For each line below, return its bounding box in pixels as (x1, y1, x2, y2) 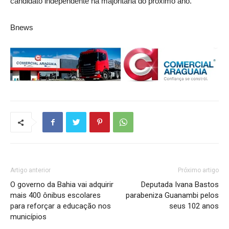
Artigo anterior (10, 167, 51, 174)
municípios (10, 212, 47, 221)
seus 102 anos (169, 201, 219, 211)
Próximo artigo (178, 167, 219, 174)
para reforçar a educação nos (10, 201, 111, 211)
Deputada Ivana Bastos (141, 180, 219, 189)
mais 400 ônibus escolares (10, 191, 101, 200)
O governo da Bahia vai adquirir (10, 180, 113, 189)
